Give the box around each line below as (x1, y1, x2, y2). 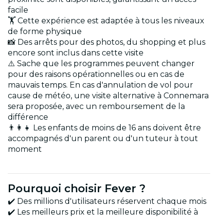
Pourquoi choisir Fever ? (8, 182, 145, 196)
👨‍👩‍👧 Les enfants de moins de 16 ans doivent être (8, 123, 201, 133)
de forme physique (8, 27, 82, 36)
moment (8, 145, 42, 154)
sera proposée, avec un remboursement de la (8, 102, 185, 111)
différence (8, 112, 48, 122)
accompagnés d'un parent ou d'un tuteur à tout (8, 134, 198, 144)
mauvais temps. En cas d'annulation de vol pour (8, 80, 193, 90)
